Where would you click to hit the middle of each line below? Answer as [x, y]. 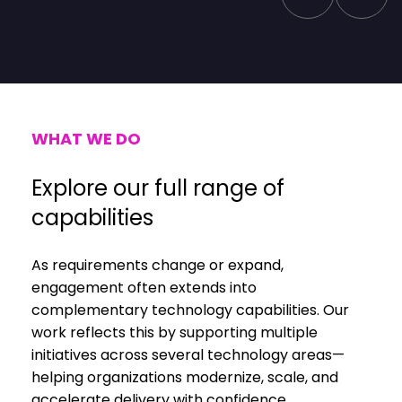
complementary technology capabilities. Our [190, 310]
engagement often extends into [144, 288]
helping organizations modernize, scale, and [185, 378]
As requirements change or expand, [157, 266]
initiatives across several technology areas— [188, 355]
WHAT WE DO [86, 139]
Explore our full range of [158, 188]
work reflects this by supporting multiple [175, 333]
